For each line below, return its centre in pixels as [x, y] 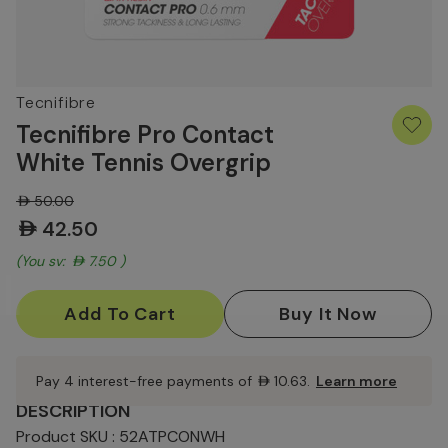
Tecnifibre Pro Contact [145, 135]
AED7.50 [95, 261]
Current [46, 298]
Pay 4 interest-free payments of [146, 381]
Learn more [356, 381]
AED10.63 [281, 381]
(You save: [40, 261]
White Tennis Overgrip [143, 163]
